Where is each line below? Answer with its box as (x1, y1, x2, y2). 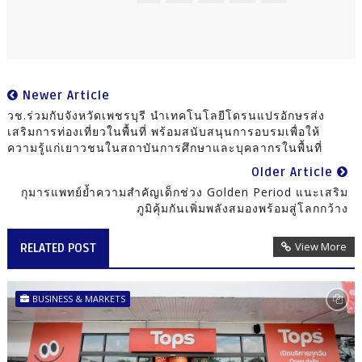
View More (295, 238, 347, 254)
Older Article (251, 164, 338, 179)
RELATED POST (19, 240, 96, 255)
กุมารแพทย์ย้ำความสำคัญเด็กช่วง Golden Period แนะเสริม (21, 183, 349, 200)
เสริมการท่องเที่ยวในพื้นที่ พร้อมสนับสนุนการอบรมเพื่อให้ (6, 123, 320, 139)
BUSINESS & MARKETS (32, 292, 125, 305)
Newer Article (18, 87, 110, 103)
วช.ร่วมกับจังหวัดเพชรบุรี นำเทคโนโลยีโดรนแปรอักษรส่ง (6, 107, 325, 123)
